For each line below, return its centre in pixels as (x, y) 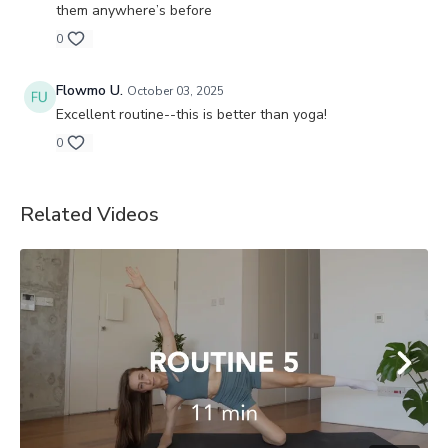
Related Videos (89, 214)
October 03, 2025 (175, 90)
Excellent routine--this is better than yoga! (191, 114)
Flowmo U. (89, 90)
